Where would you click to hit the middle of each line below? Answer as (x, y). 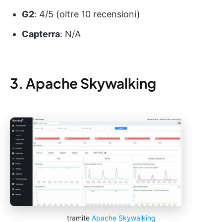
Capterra (41, 34)
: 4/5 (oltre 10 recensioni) (87, 14)
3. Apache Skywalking (83, 83)
